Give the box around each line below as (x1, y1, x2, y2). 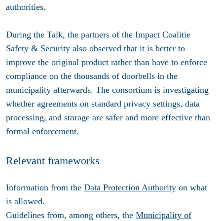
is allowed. (6, 196, 45, 206)
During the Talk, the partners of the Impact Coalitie (6, 30, 190, 40)
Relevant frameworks (6, 154, 100, 167)
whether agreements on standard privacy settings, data (6, 99, 200, 109)
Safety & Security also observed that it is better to (6, 43, 185, 54)
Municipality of (136, 210, 191, 220)
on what (176, 182, 207, 192)
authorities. (6, 2, 46, 12)
